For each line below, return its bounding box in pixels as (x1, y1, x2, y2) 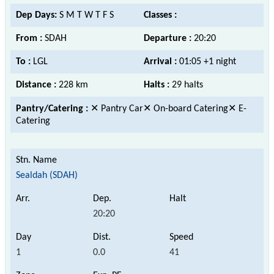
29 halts (172, 80, 203, 90)
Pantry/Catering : (16, 103, 91, 114)
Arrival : (144, 56, 179, 67)
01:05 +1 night (179, 56, 236, 67)
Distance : (16, 80, 59, 90)
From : (16, 33, 45, 43)
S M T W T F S (59, 10, 114, 20)
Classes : (144, 10, 177, 20)
